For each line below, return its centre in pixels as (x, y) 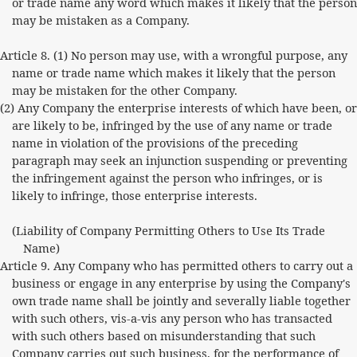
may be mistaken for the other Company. (124, 90)
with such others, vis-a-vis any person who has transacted (172, 318)
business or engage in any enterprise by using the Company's (181, 283)
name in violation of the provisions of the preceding (155, 143)
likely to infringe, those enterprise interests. (134, 195)
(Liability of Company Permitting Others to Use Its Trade (168, 230)
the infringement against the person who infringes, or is (167, 178)
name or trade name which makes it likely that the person (173, 73)
